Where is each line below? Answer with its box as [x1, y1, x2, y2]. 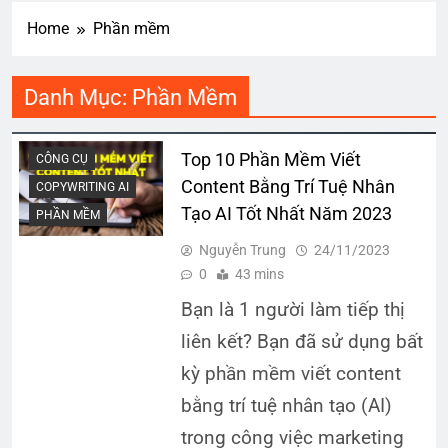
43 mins [234, 265, 284, 282]
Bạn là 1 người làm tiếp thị [180, 297, 405, 321]
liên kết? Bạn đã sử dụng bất [180, 329, 423, 353]
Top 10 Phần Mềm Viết [180, 148, 361, 170]
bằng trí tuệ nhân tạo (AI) [180, 393, 392, 417]
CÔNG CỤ [36, 152, 88, 167]
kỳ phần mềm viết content [180, 361, 401, 385]
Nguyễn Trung [198, 241, 286, 258]
